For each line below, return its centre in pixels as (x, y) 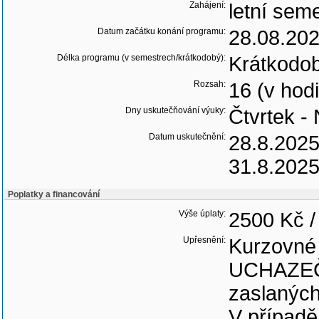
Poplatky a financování (54, 194)
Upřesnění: (204, 240)
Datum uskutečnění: (187, 137)
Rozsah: (210, 84)
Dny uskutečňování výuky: (176, 110)
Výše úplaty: (202, 214)
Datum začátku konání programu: (162, 31)
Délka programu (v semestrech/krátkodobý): (141, 58)
